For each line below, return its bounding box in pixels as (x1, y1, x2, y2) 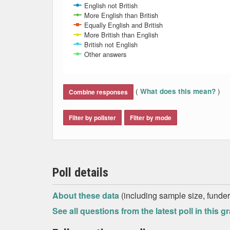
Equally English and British (84, 20, 163, 30)
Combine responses (69, 87, 128, 97)
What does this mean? (138, 86, 218, 97)
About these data (52, 189, 121, 201)
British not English (84, 40, 138, 49)
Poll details (52, 165, 108, 180)
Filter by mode (130, 113, 171, 122)
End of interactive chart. (63, 72, 148, 84)
